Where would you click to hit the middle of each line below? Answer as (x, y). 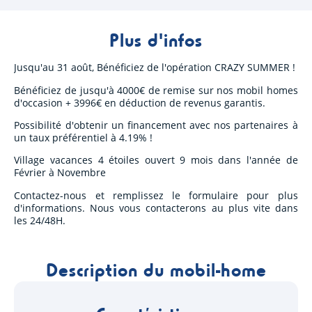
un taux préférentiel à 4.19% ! (84, 137)
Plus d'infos (156, 39)
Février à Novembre (60, 173)
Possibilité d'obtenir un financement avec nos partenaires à (156, 125)
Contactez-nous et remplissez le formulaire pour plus (156, 195)
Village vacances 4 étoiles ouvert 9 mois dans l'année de (156, 160)
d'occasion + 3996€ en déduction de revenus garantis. (140, 102)
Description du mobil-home (156, 269)
